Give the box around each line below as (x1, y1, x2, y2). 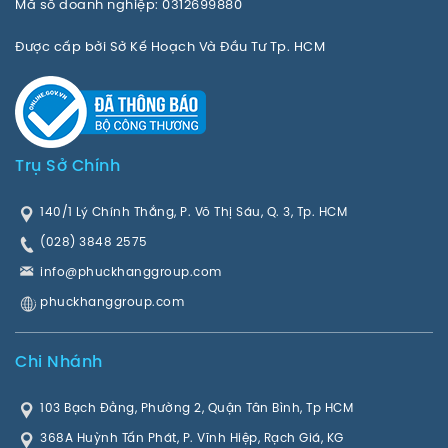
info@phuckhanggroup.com (40, 262, 222, 280)
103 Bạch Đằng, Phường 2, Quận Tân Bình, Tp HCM (40, 398, 353, 416)
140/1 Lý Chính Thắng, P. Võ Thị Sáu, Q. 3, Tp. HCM (40, 202, 347, 220)
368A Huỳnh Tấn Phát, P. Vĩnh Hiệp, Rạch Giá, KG (40, 428, 344, 446)
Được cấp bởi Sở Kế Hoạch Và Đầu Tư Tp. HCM (15, 36, 325, 55)
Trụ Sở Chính (15, 157, 120, 175)
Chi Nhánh (15, 353, 103, 371)
